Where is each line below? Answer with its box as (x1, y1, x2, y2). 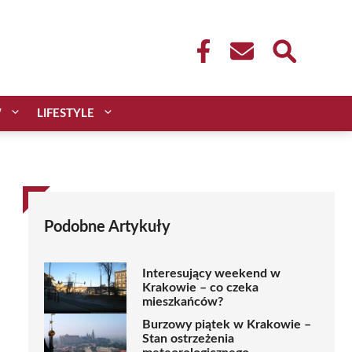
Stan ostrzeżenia (142, 332, 234, 346)
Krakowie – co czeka (142, 281, 258, 295)
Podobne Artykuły (44, 218, 170, 235)
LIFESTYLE (37, 107, 94, 119)
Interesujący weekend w (142, 267, 280, 280)
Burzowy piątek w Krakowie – (142, 318, 311, 332)
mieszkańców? (142, 295, 223, 309)
